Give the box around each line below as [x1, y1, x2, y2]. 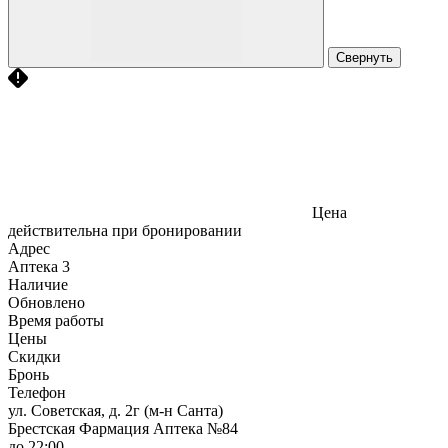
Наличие [8, 275, 68, 293]
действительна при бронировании [8, 221, 242, 239]
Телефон [8, 383, 66, 401]
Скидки [8, 347, 61, 365]
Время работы [8, 311, 104, 329]
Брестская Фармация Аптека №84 [8, 419, 238, 437]
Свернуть [336, 49, 393, 65]
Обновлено [8, 293, 85, 311]
